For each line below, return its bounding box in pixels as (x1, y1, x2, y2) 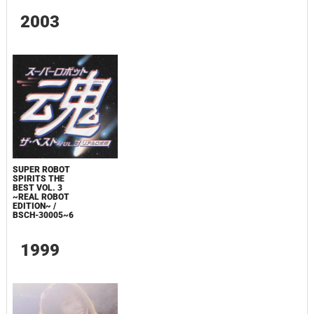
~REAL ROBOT (12, 191, 69, 202)
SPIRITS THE (12, 173, 64, 184)
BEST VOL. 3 (12, 182, 62, 193)
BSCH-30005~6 (12, 210, 74, 220)
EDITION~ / (12, 200, 56, 211)
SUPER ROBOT (12, 164, 70, 175)
